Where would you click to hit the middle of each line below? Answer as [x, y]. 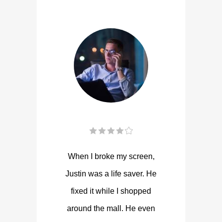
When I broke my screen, [111, 156]
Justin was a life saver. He [111, 173]
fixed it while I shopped [111, 191]
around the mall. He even [111, 208]
